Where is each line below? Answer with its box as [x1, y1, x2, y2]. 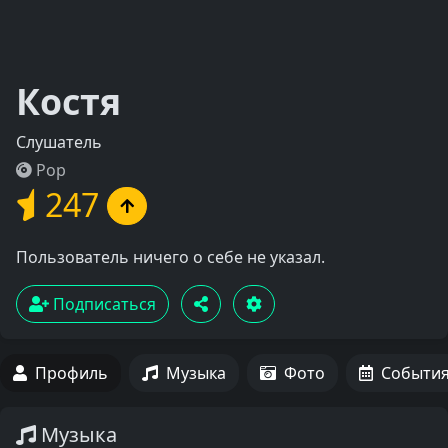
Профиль [35, 362, 108, 385]
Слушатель [16, 131, 102, 153]
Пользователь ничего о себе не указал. [16, 246, 325, 269]
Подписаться [49, 293, 156, 316]
